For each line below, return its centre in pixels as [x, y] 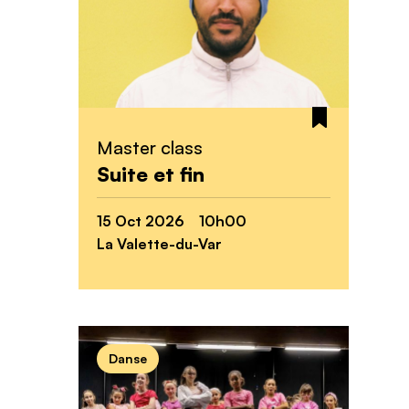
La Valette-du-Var [159, 244]
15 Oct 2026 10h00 [172, 221]
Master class [150, 148]
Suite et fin [151, 174]
